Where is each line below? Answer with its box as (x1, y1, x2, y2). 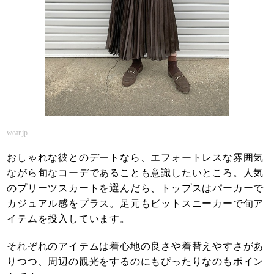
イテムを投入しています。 (7, 213, 130, 224)
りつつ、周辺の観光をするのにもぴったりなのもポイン (7, 256, 264, 267)
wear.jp (7, 128, 28, 138)
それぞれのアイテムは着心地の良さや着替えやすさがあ (7, 241, 264, 252)
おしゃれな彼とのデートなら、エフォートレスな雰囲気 (7, 152, 264, 163)
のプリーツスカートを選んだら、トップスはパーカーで (7, 183, 264, 194)
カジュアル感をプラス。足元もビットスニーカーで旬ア (7, 198, 264, 209)
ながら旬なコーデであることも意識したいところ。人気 (7, 168, 264, 179)
